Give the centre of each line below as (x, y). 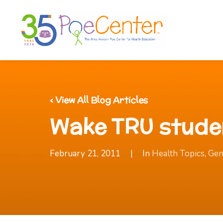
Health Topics (178, 154)
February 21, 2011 (85, 154)
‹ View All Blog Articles (99, 100)
